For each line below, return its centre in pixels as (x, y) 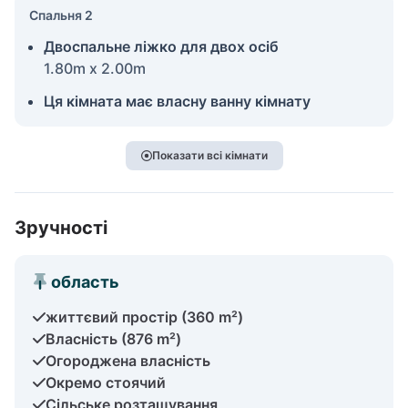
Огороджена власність (128, 360)
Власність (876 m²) (113, 338)
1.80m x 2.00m (95, 68)
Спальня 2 (61, 15)
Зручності (61, 227)
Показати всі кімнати (209, 155)
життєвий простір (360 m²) (144, 316)
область (85, 281)
